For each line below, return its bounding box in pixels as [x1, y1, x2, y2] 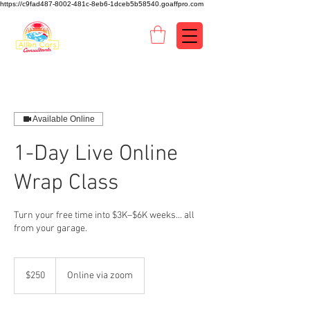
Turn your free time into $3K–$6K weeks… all [14, 210, 194, 222]
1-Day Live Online [14, 141, 178, 168]
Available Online [33, 114, 95, 125]
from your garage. [14, 223, 87, 235]
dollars [15, 273, 35, 282]
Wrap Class [14, 170, 118, 197]
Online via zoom [67, 270, 133, 282]
